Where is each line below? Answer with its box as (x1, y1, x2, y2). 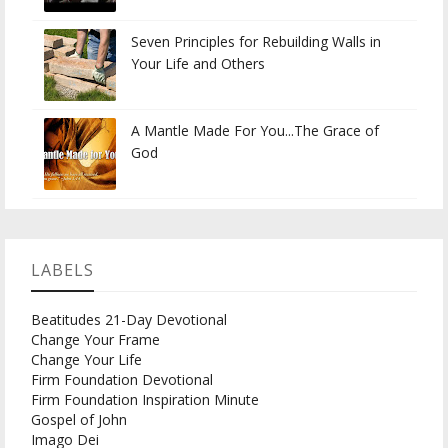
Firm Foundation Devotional (31, 370, 213, 390)
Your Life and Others (131, 54, 265, 74)
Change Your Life (31, 350, 142, 370)
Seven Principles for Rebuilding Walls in (131, 32, 381, 52)
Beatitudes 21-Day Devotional (31, 310, 227, 330)
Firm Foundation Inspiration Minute (31, 390, 259, 410)
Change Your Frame (31, 330, 160, 350)
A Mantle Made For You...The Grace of (131, 121, 379, 141)
